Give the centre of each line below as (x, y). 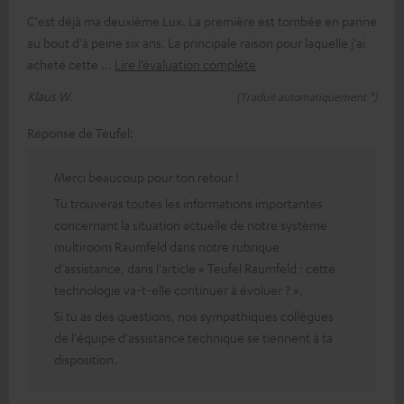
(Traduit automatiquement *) (307, 96)
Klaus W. (50, 95)
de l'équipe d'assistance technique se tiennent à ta (193, 337)
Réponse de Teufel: (80, 132)
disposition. (86, 358)
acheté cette (64, 64)
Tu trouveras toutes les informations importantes (188, 202)
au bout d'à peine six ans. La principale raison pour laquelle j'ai (196, 42)
